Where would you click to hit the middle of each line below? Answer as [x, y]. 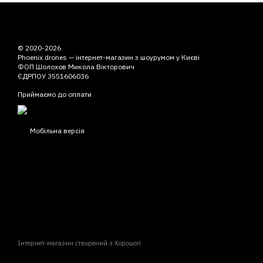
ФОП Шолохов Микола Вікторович [76, 67]
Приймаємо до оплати [55, 95]
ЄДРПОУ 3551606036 [53, 76]
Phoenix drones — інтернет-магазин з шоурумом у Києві [109, 58]
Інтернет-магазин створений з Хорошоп [79, 243]
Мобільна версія [56, 131]
